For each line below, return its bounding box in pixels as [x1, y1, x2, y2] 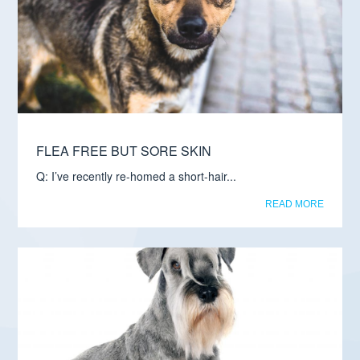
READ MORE [264, 198, 324, 211]
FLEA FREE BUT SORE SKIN [36, 141, 212, 161]
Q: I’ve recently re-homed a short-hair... [36, 168, 237, 185]
